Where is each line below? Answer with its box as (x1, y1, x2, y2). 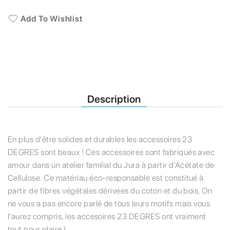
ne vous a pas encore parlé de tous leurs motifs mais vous (8, 199, 210, 209)
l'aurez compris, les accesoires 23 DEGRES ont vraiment (8, 212, 206, 222)
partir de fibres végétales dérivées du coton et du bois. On (8, 186, 213, 196)
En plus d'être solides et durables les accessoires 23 (8, 135, 193, 145)
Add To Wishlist (20, 14, 83, 24)
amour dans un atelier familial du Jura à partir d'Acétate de (8, 160, 215, 170)
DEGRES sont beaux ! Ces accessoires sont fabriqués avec (8, 147, 215, 158)
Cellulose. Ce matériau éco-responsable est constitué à (8, 173, 204, 183)
